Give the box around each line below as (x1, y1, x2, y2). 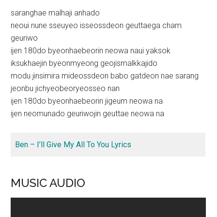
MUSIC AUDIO (11, 175, 86, 190)
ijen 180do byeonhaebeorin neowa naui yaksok (11, 46, 171, 55)
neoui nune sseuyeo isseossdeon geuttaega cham (11, 20, 182, 30)
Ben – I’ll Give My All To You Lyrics (15, 139, 132, 149)
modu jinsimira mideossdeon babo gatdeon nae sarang (11, 71, 199, 80)
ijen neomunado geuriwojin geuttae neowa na (11, 108, 165, 118)
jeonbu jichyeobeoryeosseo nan (11, 83, 120, 93)
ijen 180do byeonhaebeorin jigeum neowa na (11, 96, 163, 106)
